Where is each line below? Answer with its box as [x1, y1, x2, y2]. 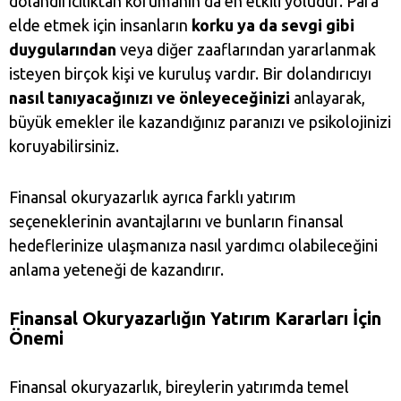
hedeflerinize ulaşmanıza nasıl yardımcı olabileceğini [9, 236, 378, 255]
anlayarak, [290, 89, 365, 107]
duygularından [9, 40, 116, 59]
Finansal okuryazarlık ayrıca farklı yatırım [9, 188, 296, 207]
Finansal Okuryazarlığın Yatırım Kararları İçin [9, 308, 381, 329]
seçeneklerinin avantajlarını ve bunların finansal [9, 212, 344, 231]
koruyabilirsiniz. [9, 137, 119, 156]
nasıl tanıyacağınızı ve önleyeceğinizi [9, 89, 290, 107]
